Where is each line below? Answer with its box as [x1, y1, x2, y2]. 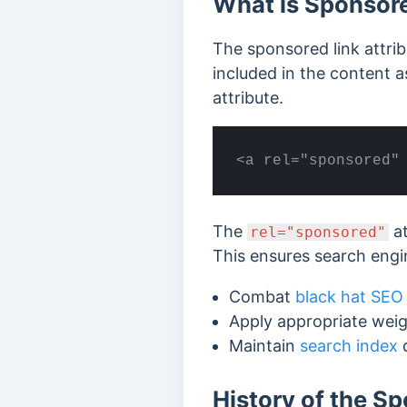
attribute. [213, 88, 288, 107]
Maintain [229, 335, 300, 355]
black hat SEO [295, 286, 403, 306]
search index [300, 335, 398, 355]
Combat [229, 286, 295, 306]
